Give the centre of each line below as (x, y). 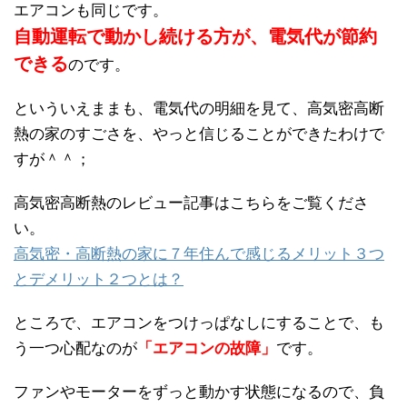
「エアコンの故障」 (207, 348)
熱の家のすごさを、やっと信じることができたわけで (199, 134)
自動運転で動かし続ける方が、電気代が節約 (195, 36)
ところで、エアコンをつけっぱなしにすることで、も (199, 323)
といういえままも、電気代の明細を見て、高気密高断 (199, 108)
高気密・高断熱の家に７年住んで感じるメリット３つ (199, 253)
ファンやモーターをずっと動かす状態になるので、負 (199, 392)
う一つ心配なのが (75, 348)
